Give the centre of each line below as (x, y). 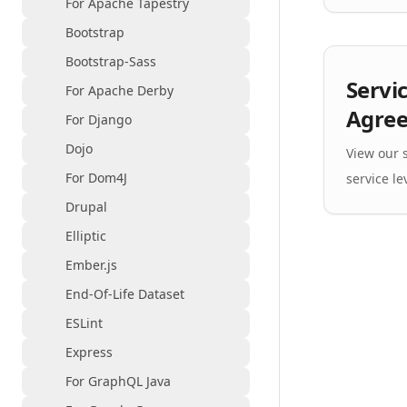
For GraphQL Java (118, 381)
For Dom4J (96, 178)
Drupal (86, 207)
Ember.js (91, 265)
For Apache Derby (119, 90)
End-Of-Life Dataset (125, 294)
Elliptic (86, 236)
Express (89, 352)
